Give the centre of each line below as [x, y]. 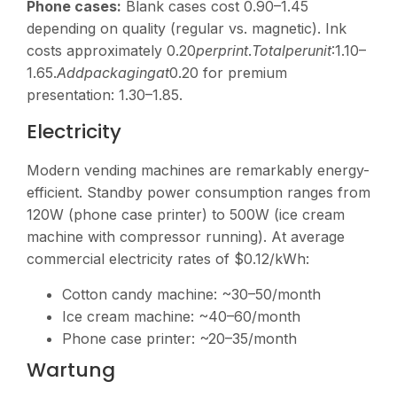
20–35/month [253, 338]
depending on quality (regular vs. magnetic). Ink [187, 28]
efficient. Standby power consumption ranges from [198, 193]
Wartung [71, 370]
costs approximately [97, 50]
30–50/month [276, 294]
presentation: [73, 94]
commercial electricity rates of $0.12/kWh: [168, 259]
